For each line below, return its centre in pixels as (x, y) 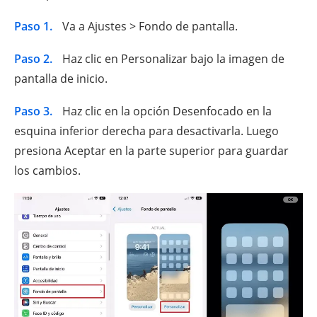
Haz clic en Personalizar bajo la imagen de (172, 59)
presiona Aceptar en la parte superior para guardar (151, 151)
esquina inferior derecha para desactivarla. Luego (146, 131)
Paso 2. (33, 59)
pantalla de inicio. (61, 79)
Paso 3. (33, 111)
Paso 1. (33, 27)
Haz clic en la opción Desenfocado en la (166, 111)
